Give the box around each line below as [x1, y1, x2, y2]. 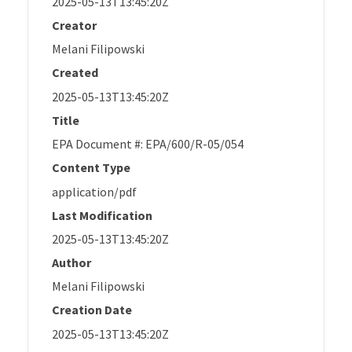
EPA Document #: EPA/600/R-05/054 [52, 136, 244, 152]
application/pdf [52, 183, 137, 200]
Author [52, 254, 91, 270]
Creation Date [52, 302, 132, 318]
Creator [52, 16, 97, 33]
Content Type [52, 159, 130, 176]
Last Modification [52, 207, 152, 223]
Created [52, 64, 98, 81]
